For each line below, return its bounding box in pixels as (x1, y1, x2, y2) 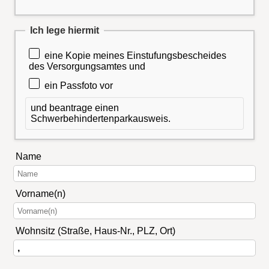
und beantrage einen (31, 102, 119, 113)
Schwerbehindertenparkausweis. (31, 113, 171, 124)
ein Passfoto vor (44, 80, 113, 91)
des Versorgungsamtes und (29, 61, 146, 72)
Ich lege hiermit (30, 25, 99, 35)
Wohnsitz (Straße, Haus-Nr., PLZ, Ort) (15, 226, 175, 237)
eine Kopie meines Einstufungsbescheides (44, 50, 227, 61)
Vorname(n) (15, 189, 65, 199)
